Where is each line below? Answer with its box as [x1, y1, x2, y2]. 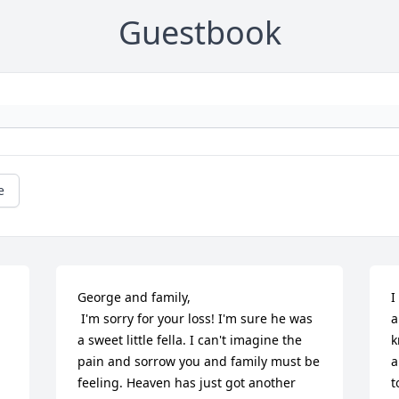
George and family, [77, 289, 191, 306]
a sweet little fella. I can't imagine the [77, 331, 303, 349]
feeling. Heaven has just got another [77, 374, 297, 392]
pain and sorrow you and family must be [77, 353, 321, 370]
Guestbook [118, 11, 281, 55]
